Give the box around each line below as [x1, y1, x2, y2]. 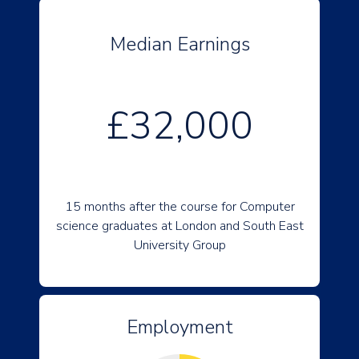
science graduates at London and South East [55, 217, 304, 235]
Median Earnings [109, 31, 250, 57]
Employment [126, 314, 233, 340]
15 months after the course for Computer [64, 198, 295, 216]
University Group [133, 236, 226, 254]
